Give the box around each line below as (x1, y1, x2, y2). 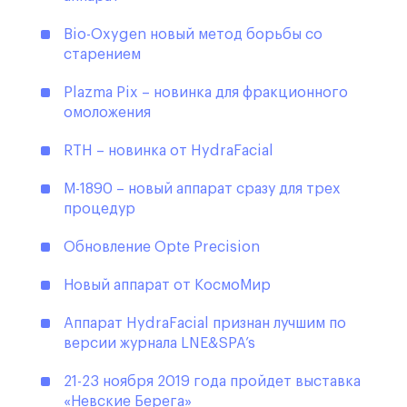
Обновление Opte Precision (64, 240, 260, 255)
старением (64, 47, 141, 63)
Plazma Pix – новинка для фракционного (64, 85, 348, 101)
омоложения (64, 105, 151, 121)
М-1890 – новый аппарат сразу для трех (64, 182, 340, 197)
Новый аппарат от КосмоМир (64, 278, 271, 293)
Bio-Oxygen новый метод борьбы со (64, 27, 323, 43)
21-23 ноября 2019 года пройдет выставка (64, 374, 361, 390)
